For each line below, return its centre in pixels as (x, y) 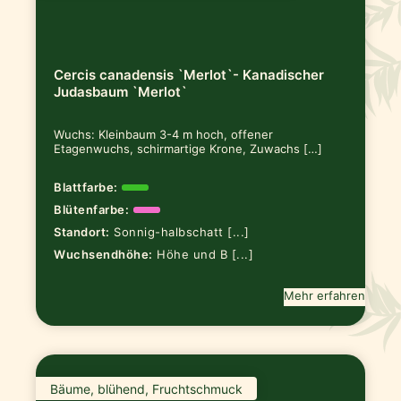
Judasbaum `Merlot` (121, 91)
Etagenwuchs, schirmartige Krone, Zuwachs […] (188, 149)
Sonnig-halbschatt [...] (182, 231)
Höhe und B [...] (205, 254)
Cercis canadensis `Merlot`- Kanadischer (189, 74)
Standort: (82, 231)
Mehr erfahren (324, 295)
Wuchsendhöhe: (103, 254)
